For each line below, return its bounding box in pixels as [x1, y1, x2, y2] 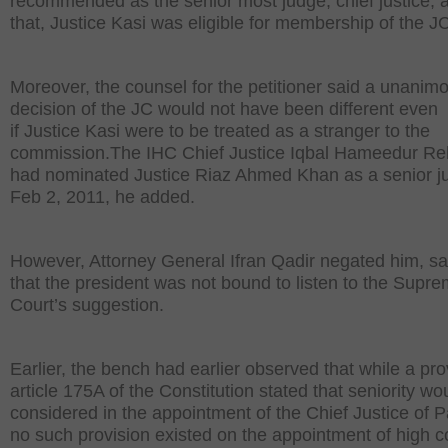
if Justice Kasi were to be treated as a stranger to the [10, 121, 430, 141]
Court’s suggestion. [10, 295, 164, 315]
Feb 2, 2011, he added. [10, 187, 195, 207]
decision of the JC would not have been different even [10, 99, 438, 119]
